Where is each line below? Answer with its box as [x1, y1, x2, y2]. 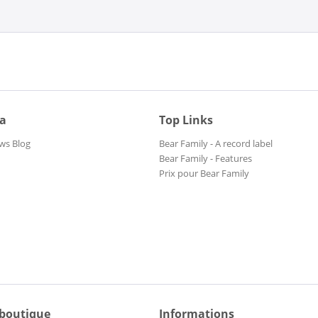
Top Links [159, 112, 213, 128]
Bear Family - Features [159, 152, 252, 165]
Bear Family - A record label [159, 137, 273, 150]
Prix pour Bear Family [159, 167, 249, 180]
